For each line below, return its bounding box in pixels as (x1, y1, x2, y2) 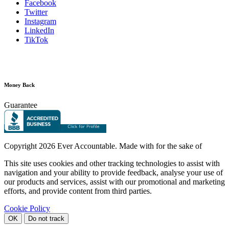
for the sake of (156, 141, 202, 150)
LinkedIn (25, 26, 54, 35)
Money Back (4, 81, 35, 88)
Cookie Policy (4, 203, 50, 213)
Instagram (25, 16, 56, 26)
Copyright (4, 141, 37, 150)
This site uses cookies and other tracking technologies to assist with (4, 158, 220, 168)
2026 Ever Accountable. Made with (37, 141, 156, 150)
